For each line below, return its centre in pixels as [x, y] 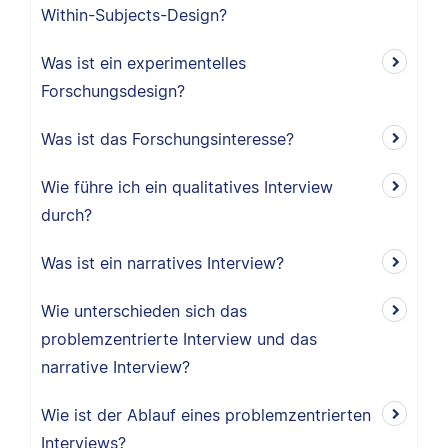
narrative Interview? [115, 367]
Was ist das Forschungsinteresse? [167, 139]
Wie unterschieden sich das [144, 311]
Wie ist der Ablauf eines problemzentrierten [206, 415]
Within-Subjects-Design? [134, 15]
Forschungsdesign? [113, 91]
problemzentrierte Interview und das [179, 339]
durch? [66, 215]
